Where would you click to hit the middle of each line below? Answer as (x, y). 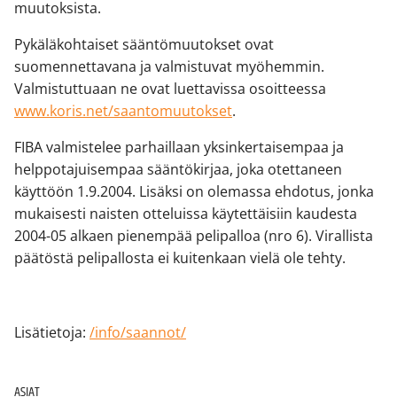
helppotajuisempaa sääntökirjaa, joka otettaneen (178, 169)
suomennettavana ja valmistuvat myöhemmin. (169, 66)
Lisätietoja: (52, 332)
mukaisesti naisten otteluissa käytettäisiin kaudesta (186, 213)
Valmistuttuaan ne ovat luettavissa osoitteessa (170, 88)
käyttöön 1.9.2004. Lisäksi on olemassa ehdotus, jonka (194, 191)
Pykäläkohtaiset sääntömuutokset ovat (144, 44)
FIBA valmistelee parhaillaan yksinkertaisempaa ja (179, 147)
